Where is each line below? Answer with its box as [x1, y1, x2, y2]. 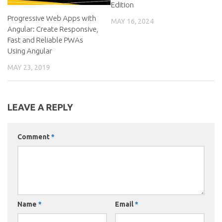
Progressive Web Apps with [7, 13, 96, 22]
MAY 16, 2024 [111, 17, 154, 25]
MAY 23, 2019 [7, 63, 50, 71]
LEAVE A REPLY [7, 102, 73, 112]
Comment [17, 133, 51, 141]
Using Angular [7, 46, 52, 55]
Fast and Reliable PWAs [7, 35, 83, 44]
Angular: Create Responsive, [7, 24, 98, 33]
